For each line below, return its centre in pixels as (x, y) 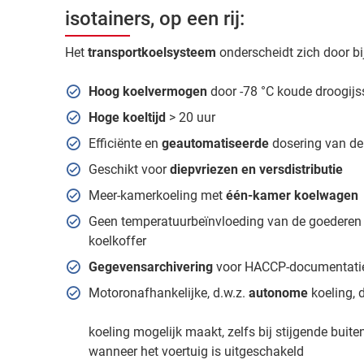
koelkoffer (117, 240)
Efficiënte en (125, 143)
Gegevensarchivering (150, 266)
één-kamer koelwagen (292, 195)
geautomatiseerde (217, 143)
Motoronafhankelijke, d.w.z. (168, 292)
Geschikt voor (129, 169)
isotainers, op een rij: (155, 18)
